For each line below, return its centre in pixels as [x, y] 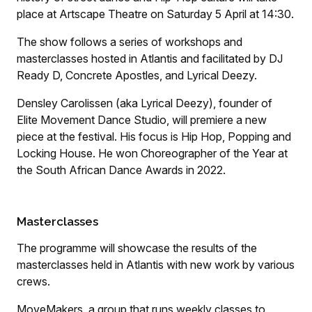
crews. [33, 281]
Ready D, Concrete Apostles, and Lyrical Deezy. [137, 75]
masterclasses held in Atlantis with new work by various [156, 265]
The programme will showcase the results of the [137, 248]
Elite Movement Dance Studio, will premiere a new [142, 120]
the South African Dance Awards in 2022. [121, 170]
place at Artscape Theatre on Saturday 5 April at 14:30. [155, 14]
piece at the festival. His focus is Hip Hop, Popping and [154, 136]
